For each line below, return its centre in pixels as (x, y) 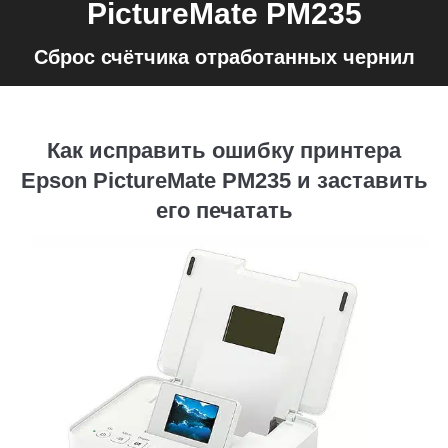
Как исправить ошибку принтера (224, 150)
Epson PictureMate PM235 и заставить (224, 180)
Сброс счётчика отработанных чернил (224, 57)
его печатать (224, 210)
